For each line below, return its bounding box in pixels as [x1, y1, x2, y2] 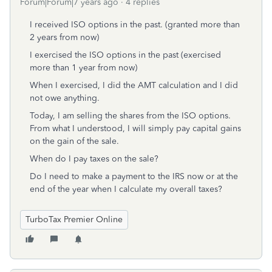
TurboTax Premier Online [25, 214, 123, 225]
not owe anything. [30, 93, 100, 103]
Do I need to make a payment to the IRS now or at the [30, 171, 238, 182]
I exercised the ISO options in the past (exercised [30, 50, 221, 60]
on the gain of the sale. [30, 136, 119, 146]
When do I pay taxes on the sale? [30, 154, 161, 164]
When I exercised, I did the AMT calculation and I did [30, 80, 238, 90]
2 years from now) [30, 32, 99, 42]
